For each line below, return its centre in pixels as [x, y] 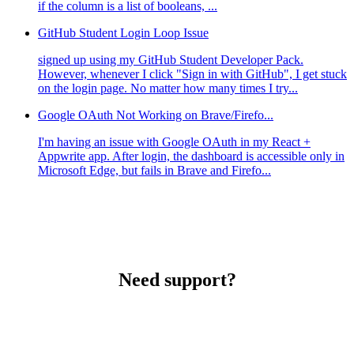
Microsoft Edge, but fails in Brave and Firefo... [154, 171]
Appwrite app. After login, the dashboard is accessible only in [191, 156]
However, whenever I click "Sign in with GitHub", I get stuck [192, 74]
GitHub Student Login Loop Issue [123, 33]
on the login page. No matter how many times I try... [168, 88]
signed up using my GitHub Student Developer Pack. [171, 60]
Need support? [177, 280]
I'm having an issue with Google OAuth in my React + [174, 142]
